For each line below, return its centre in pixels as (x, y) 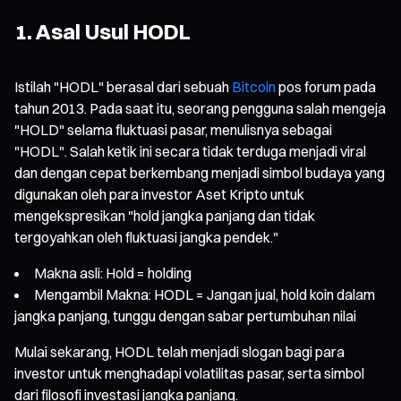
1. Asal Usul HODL (102, 31)
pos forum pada (326, 86)
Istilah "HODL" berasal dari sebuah (123, 86)
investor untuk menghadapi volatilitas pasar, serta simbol (189, 373)
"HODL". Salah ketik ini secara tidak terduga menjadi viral (190, 151)
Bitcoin (254, 86)
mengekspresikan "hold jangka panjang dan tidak (165, 215)
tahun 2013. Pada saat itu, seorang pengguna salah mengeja (200, 108)
